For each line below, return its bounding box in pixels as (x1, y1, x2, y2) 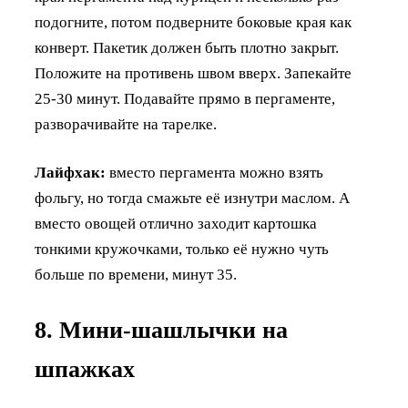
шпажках (35, 356, 135, 383)
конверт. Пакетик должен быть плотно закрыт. (35, 39, 339, 57)
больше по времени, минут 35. (35, 266, 237, 284)
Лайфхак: (35, 164, 106, 182)
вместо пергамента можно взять (106, 164, 323, 182)
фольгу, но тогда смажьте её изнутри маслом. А (35, 189, 350, 208)
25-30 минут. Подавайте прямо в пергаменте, (35, 90, 335, 108)
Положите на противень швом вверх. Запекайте (35, 65, 352, 83)
